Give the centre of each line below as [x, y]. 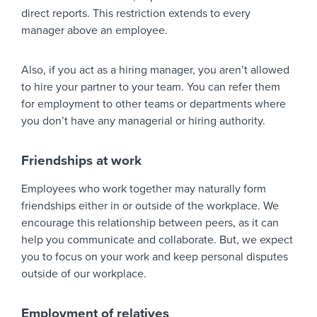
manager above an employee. [94, 30]
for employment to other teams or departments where [154, 104]
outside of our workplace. [84, 274]
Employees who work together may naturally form [144, 189]
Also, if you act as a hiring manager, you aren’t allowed [155, 70]
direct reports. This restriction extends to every [136, 13]
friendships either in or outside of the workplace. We [150, 206]
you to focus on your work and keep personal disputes [155, 257]
